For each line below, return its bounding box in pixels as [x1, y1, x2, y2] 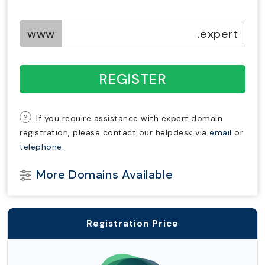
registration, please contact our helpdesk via [20, 127, 209, 138]
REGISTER [98, 70, 167, 88]
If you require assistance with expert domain [36, 113, 222, 124]
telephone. [20, 141, 64, 152]
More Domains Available [36, 167, 173, 182]
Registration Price [86, 218, 179, 230]
